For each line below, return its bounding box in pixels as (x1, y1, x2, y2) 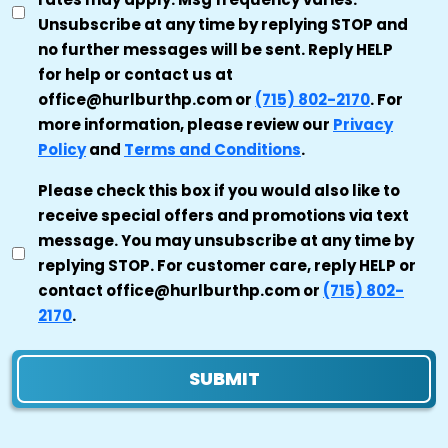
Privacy (333, 114, 393, 135)
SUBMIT (188, 366, 260, 391)
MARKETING (11, 179, 110, 202)
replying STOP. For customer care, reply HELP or (38, 255, 416, 276)
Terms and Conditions (124, 139, 301, 160)
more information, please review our (38, 114, 333, 135)
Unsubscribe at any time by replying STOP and (38, 14, 408, 35)
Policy (38, 139, 86, 160)
